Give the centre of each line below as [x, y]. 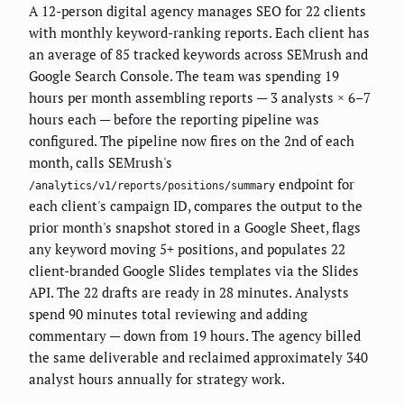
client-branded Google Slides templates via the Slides [194, 270]
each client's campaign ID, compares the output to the [196, 205]
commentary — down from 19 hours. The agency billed [195, 335]
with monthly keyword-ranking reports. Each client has [199, 32]
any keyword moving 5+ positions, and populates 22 [187, 248]
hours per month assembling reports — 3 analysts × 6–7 [200, 97]
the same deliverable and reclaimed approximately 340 [198, 357]
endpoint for [315, 184]
